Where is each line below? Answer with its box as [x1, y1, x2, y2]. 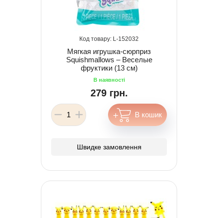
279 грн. [90, 87, 128, 98]
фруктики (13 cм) [80, 63, 138, 72]
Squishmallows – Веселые [66, 55, 152, 64]
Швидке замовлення [76, 143, 142, 151]
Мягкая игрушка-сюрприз [67, 47, 151, 55]
